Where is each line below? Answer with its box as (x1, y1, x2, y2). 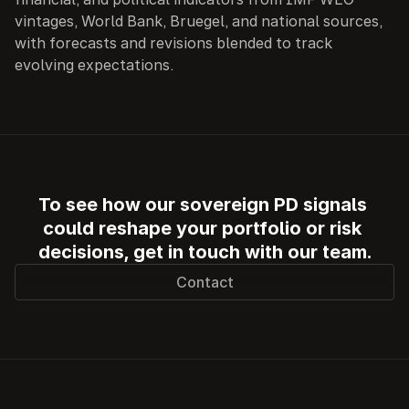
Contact (175, 273, 234, 291)
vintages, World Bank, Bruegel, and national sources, (15, 12, 383, 30)
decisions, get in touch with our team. (37, 241, 372, 263)
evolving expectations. (15, 56, 173, 74)
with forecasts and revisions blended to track (15, 34, 332, 52)
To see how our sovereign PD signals (37, 194, 367, 215)
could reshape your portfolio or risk (43, 217, 362, 239)
